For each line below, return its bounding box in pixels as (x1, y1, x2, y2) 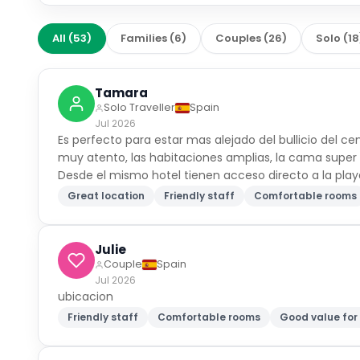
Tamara (95, 84, 149, 101)
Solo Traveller (104, 100, 176, 114)
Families (121, 31, 168, 46)
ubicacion (58, 288, 114, 305)
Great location (67, 189, 145, 202)
